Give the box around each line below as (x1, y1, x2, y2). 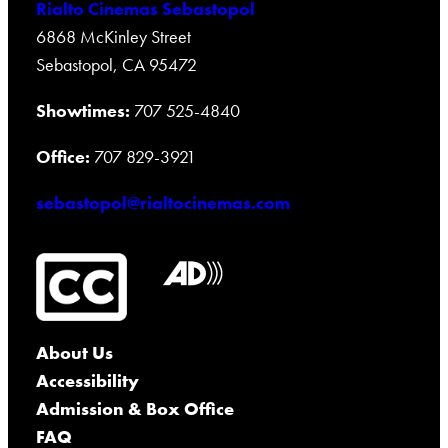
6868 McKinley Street (36, 25, 192, 49)
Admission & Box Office (36, 397, 235, 421)
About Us (36, 341, 114, 365)
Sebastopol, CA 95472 (36, 53, 198, 77)
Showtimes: (36, 99, 131, 123)
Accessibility (36, 369, 140, 393)
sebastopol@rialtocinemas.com (36, 191, 291, 215)
